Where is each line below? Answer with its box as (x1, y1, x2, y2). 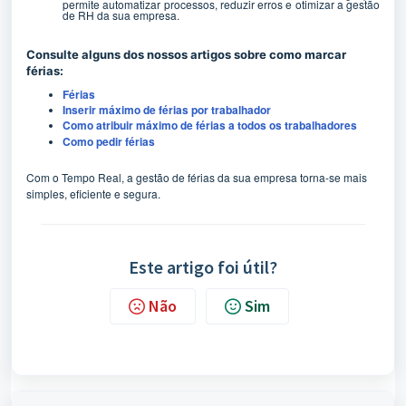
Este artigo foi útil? (129, 256, 277, 279)
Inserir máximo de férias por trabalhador (63, 101, 271, 119)
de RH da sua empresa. (63, 6, 179, 23)
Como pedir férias (63, 133, 155, 150)
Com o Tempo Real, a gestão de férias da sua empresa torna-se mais (26, 169, 367, 186)
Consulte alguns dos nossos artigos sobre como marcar (26, 47, 346, 63)
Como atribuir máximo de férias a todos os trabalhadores (63, 117, 357, 134)
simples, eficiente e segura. (26, 186, 160, 202)
